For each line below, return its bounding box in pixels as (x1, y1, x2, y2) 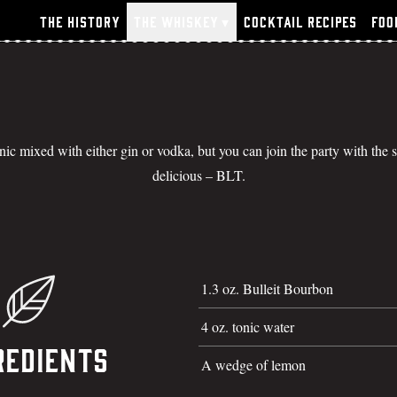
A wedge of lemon (201, 354, 306, 374)
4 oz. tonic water (201, 316, 294, 336)
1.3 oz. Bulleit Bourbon (201, 278, 333, 298)
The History (40, 15, 120, 29)
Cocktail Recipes (244, 15, 357, 29)
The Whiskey (134, 15, 218, 29)
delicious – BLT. (152, 166, 245, 184)
